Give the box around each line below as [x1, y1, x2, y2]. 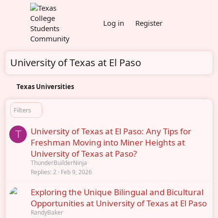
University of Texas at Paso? [31, 147, 137, 159]
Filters [14, 105, 31, 114]
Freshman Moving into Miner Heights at [31, 136, 185, 148]
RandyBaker [31, 208, 63, 217]
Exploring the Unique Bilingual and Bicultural [31, 186, 203, 198]
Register [135, 18, 163, 28]
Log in [103, 18, 124, 28]
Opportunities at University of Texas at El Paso [31, 197, 207, 209]
